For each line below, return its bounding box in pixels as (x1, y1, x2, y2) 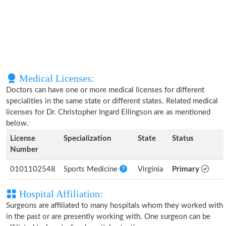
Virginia (138, 165, 163, 173)
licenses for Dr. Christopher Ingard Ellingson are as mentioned (6, 108, 210, 116)
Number (10, 146, 38, 153)
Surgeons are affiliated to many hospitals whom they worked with (6, 202, 223, 209)
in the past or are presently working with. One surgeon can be (6, 213, 210, 220)
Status (172, 135, 194, 142)
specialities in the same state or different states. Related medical (6, 97, 218, 105)
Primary (172, 165, 201, 173)
